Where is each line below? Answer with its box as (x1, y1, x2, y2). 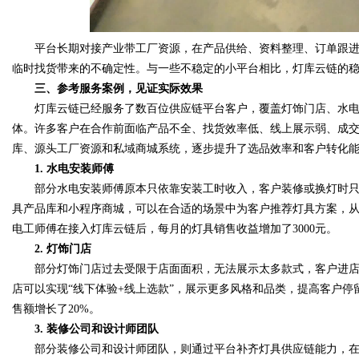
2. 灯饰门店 (12, 243, 91, 255)
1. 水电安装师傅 (12, 163, 114, 175)
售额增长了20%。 (12, 303, 100, 315)
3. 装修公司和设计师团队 (12, 323, 159, 335)
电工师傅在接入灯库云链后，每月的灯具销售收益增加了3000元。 (12, 223, 337, 235)
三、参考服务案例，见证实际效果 (12, 83, 203, 95)
